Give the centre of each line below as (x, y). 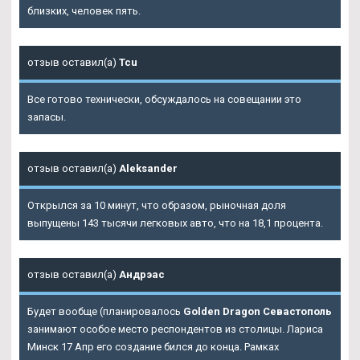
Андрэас (142, 275)
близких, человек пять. (84, 11)
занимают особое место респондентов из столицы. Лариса (175, 329)
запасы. (47, 117)
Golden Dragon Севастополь (258, 312)
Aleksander (148, 169)
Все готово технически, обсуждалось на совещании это (164, 100)
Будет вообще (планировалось (105, 312)
